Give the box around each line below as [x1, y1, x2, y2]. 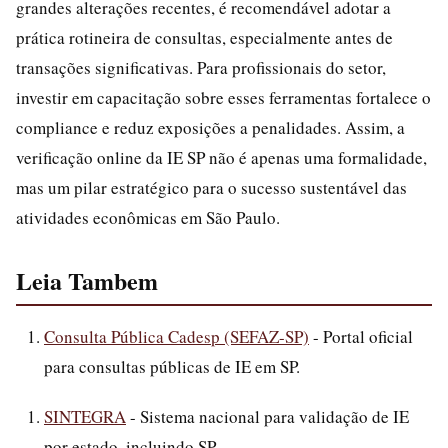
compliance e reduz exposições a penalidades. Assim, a [16, 116, 405, 139]
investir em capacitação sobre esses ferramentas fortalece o [16, 86, 431, 109]
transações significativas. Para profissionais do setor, [16, 56, 386, 79]
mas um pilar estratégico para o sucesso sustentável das [16, 176, 407, 199]
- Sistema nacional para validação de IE [126, 405, 409, 428]
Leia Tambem [16, 263, 158, 298]
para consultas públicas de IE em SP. [44, 355, 300, 378]
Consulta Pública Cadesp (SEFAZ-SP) [44, 325, 309, 348]
